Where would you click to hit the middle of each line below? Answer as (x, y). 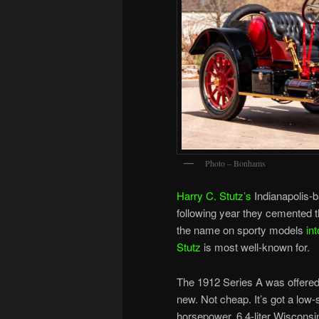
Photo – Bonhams (235, 163)
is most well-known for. (257, 247)
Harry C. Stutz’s (214, 196)
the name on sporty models (241, 230)
